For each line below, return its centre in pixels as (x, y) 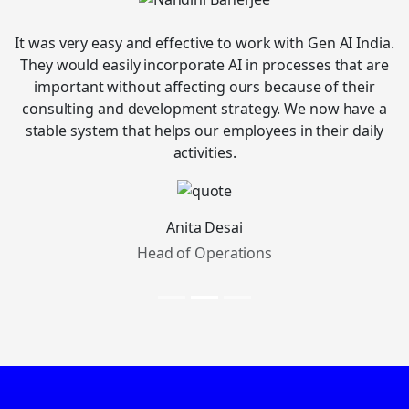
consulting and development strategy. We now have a (204, 109)
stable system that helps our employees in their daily (204, 131)
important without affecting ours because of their (204, 87)
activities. (204, 153)
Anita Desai (204, 228)
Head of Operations (204, 253)
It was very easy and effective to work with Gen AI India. (204, 43)
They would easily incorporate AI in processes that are (204, 65)
